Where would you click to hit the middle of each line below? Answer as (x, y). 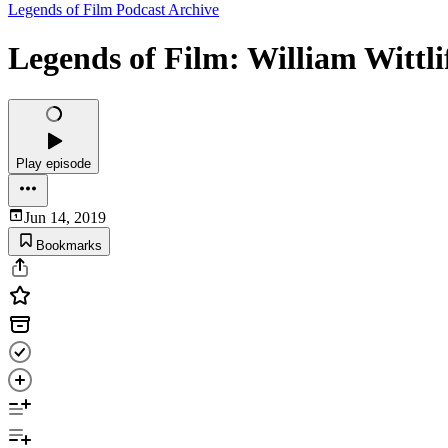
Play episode (53, 163)
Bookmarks (69, 245)
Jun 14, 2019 (65, 217)
